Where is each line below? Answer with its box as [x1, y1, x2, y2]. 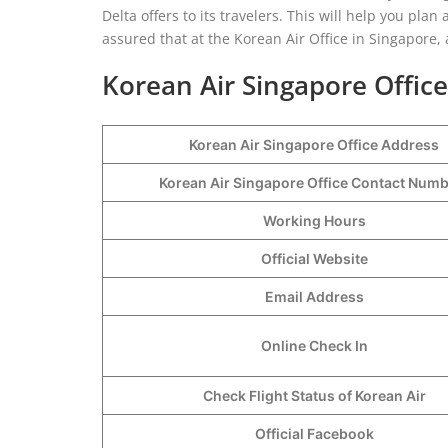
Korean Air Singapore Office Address [189, 135, 439, 153]
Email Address [264, 287, 364, 305]
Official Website [260, 249, 368, 267]
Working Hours [262, 211, 366, 229]
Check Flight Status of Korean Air [202, 386, 426, 404]
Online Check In [260, 336, 368, 354]
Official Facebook [254, 424, 374, 442]
